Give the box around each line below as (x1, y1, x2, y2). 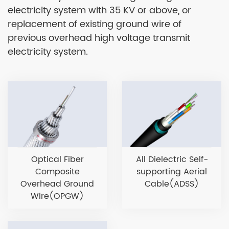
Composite (35, 165, 80, 179)
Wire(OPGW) (31, 190, 84, 203)
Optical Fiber (31, 153, 84, 167)
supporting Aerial (136, 165, 207, 179)
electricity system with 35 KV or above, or (8, 3, 191, 18)
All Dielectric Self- (135, 153, 208, 167)
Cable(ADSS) (145, 177, 199, 191)
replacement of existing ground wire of (8, 16, 181, 32)
